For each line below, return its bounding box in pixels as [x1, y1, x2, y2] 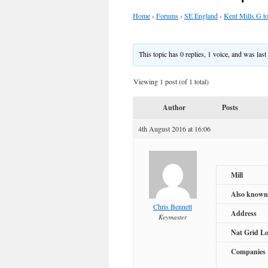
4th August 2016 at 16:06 [138, 124, 211, 134]
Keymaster [159, 212, 187, 222]
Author [163, 102, 185, 113]
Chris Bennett [153, 202, 192, 212]
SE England [184, 11, 218, 20]
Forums [156, 11, 178, 20]
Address [231, 208, 257, 219]
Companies [231, 246, 266, 257]
